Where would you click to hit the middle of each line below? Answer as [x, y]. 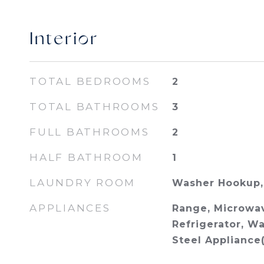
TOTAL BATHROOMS [95, 107]
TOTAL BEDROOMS [90, 81]
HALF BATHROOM [86, 157]
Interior [64, 40]
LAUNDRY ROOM [82, 183]
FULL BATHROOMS [90, 132]
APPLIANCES [70, 208]
